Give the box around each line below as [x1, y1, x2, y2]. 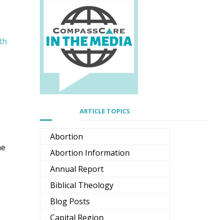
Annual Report [50, 164, 104, 175]
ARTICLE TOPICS [80, 107, 130, 116]
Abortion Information [50, 147, 130, 159]
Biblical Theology [50, 180, 113, 191]
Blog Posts [50, 196, 90, 207]
